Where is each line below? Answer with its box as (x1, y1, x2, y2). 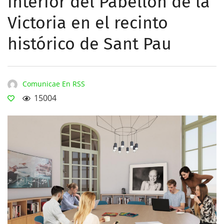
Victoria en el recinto (7, 12, 168, 33)
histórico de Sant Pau (7, 33, 171, 54)
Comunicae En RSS (22, 79, 85, 88)
